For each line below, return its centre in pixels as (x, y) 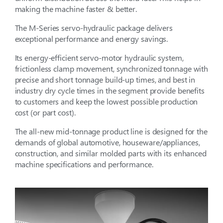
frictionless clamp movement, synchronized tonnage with (111, 69)
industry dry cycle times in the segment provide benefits (110, 91)
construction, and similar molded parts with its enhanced (111, 153)
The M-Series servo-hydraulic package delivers (94, 28)
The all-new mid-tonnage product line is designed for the (111, 131)
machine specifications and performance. (84, 164)
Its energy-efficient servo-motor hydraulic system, (99, 58)
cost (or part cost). (45, 112)
